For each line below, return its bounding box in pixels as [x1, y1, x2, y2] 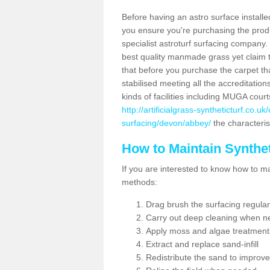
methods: [122, 177, 157, 187]
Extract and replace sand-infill [146, 239, 259, 249]
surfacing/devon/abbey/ [122, 118, 211, 128]
